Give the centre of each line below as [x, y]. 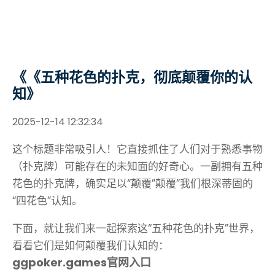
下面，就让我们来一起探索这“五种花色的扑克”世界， [136, 228]
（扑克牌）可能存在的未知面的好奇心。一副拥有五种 [137, 166]
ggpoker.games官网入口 [82, 262]
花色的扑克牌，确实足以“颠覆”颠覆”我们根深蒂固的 [133, 184]
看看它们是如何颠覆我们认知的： [91, 246]
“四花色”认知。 [47, 201]
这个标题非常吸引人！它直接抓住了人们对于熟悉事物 [137, 149]
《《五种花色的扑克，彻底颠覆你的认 [132, 77]
